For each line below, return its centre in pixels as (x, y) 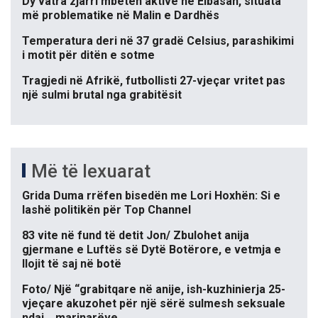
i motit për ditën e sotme (88, 55)
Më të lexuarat (91, 171)
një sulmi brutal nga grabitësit (102, 95)
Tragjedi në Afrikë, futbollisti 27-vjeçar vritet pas (154, 81)
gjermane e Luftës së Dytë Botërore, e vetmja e (152, 250)
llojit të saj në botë (72, 264)
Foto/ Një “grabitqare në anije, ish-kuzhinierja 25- (154, 290)
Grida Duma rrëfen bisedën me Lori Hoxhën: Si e (151, 196)
